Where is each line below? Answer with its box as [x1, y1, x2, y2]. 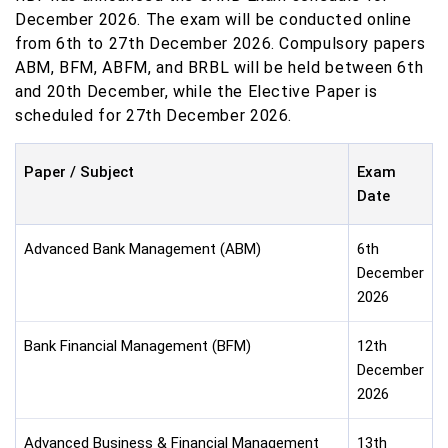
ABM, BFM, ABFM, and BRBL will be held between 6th [15, 57, 424, 77]
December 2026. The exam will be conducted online [15, 9, 412, 29]
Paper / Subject [24, 162, 134, 181]
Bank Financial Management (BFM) [24, 336, 251, 355]
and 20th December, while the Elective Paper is [15, 81, 378, 101]
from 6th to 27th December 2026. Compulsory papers [15, 33, 426, 53]
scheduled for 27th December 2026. [15, 105, 293, 125]
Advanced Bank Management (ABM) [24, 239, 261, 258]
